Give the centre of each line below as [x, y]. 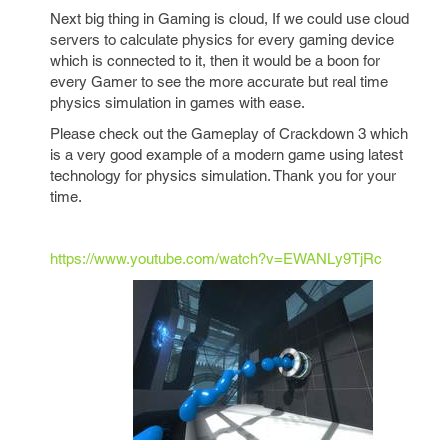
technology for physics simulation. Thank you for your [223, 175]
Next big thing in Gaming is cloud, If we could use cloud [229, 18]
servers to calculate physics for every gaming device [222, 39]
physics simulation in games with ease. [177, 102]
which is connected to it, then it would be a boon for [215, 60]
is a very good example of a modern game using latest [226, 154]
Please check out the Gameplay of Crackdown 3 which [229, 133]
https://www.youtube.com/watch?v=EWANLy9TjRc [216, 258]
